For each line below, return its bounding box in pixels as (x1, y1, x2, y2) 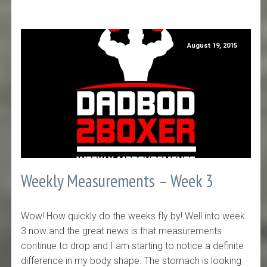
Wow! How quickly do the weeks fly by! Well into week (21, 210, 246, 222)
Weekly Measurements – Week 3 (21, 170, 214, 193)
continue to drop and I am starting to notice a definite (21, 240, 244, 252)
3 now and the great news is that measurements (21, 225, 222, 237)
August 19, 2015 (187, 42, 238, 50)
